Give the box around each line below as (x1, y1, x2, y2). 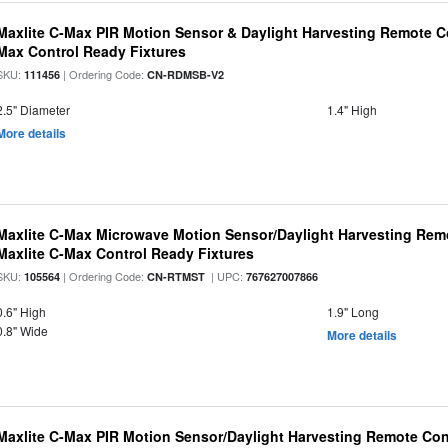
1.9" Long (326, 303, 379, 320)
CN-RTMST (147, 269, 206, 284)
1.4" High (326, 101, 377, 118)
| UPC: (205, 268, 247, 284)
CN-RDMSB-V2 (147, 67, 225, 82)
